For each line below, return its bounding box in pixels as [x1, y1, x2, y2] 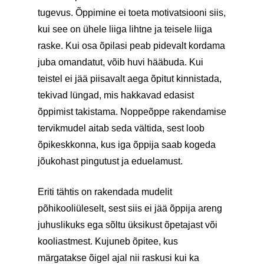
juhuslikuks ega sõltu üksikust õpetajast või [38, 220, 217, 230]
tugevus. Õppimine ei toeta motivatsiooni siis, [38, 8, 226, 18]
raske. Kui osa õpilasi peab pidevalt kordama [38, 41, 225, 51]
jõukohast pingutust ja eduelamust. [38, 156, 183, 166]
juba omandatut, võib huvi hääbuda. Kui [38, 57, 203, 67]
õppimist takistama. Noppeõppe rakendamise [38, 107, 226, 117]
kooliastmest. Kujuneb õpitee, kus [38, 236, 178, 246]
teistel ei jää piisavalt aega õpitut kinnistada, [38, 74, 222, 84]
